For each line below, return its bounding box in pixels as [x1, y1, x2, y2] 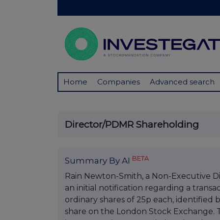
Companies [97, 77, 140, 87]
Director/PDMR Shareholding [65, 119, 199, 131]
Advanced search [150, 77, 215, 87]
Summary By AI [65, 156, 132, 166]
